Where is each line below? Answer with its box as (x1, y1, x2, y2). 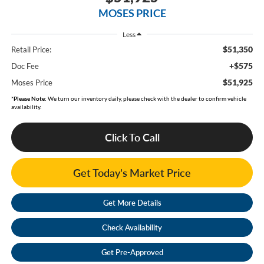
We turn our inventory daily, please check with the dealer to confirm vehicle (46, 95, 246, 103)
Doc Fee (11, 61, 39, 71)
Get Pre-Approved (101, 247, 163, 258)
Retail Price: (11, 45, 51, 55)
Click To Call (104, 131, 160, 144)
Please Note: (13, 95, 47, 103)
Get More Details (103, 198, 161, 208)
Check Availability (102, 223, 162, 233)
